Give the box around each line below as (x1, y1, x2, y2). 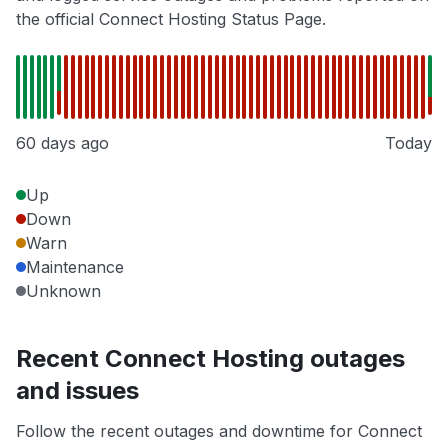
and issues (16, 376, 139, 406)
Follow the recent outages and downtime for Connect (16, 421, 422, 442)
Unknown (26, 281, 101, 302)
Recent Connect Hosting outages (16, 344, 405, 374)
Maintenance (26, 257, 124, 278)
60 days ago (16, 133, 109, 154)
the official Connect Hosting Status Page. (16, 9, 326, 30)
